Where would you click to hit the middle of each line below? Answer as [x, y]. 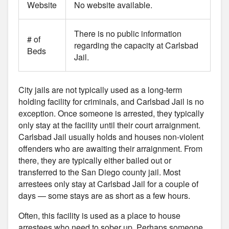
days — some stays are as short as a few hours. [104, 195]
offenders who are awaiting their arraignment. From [110, 148]
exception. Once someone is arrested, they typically [111, 113]
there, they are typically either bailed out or [95, 160]
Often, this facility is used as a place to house [99, 215]
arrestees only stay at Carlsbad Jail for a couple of [108, 184]
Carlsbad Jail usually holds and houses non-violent [111, 136]
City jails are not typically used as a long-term [100, 89]
